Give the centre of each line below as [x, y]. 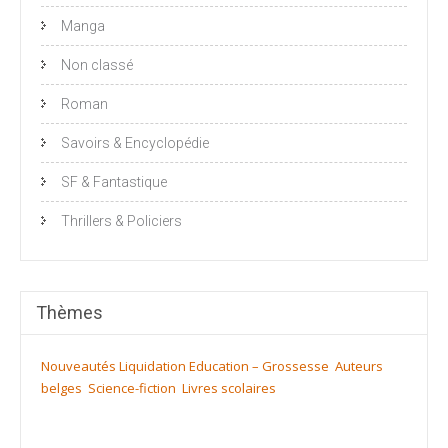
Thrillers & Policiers [121, 220]
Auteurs [359, 365]
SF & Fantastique [114, 181]
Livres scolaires [229, 387]
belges [61, 387]
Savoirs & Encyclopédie [135, 142]
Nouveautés [78, 365]
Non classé [97, 64]
